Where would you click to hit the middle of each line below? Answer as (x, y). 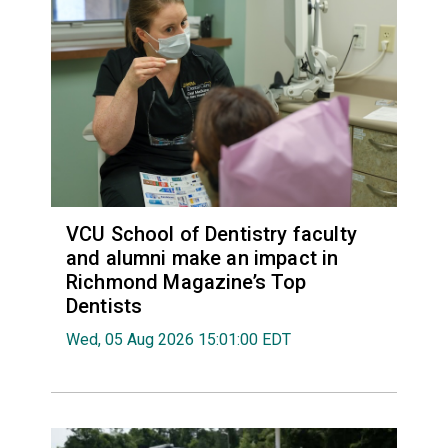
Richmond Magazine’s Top (186, 282)
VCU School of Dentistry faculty (211, 234)
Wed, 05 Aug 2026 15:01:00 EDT (178, 340)
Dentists (104, 306)
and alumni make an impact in (202, 258)
